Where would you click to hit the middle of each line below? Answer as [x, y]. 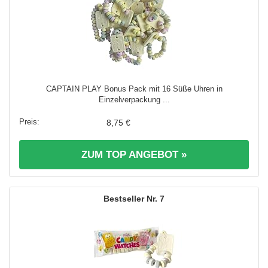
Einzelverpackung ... [134, 100]
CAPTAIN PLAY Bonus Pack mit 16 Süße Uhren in [134, 89]
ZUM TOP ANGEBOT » [134, 155]
